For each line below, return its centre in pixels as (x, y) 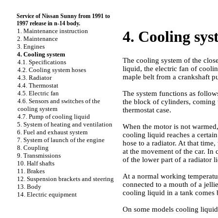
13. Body (29, 187)
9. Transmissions (39, 155)
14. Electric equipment (47, 194)
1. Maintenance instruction (53, 31)
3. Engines (31, 46)
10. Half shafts (36, 163)
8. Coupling (33, 148)
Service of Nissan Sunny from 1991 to (63, 16)
